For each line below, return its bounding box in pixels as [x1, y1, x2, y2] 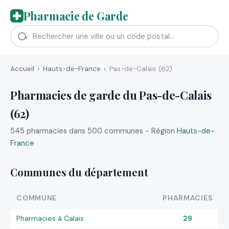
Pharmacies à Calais [16, 213, 84, 223]
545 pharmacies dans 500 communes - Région [10, 126, 177, 136]
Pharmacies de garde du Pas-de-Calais [10, 87, 212, 103]
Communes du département [10, 165, 148, 179]
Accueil [10, 64, 34, 73]
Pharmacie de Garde [23, 8, 128, 23]
